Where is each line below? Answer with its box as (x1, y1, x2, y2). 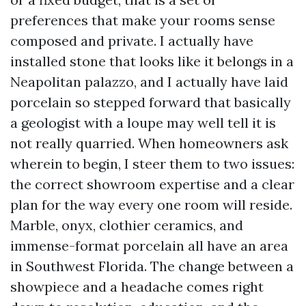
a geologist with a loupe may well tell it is (10, 114, 276, 131)
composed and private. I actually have (10, 32, 253, 49)
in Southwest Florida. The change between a (10, 258, 294, 275)
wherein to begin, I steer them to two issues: (10, 155, 294, 172)
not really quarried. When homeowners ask (10, 135, 288, 152)
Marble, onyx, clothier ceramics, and (10, 217, 243, 234)
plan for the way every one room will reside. (10, 196, 292, 213)
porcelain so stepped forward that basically (10, 94, 291, 111)
